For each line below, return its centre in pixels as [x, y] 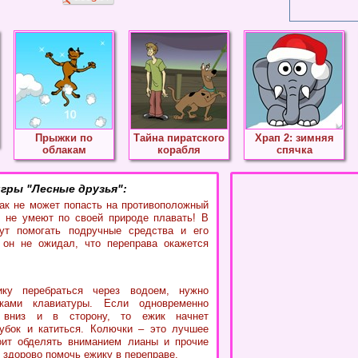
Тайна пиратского [179, 138]
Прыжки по [64, 138]
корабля [179, 150]
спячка [294, 150]
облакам [64, 150]
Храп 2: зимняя [294, 138]
